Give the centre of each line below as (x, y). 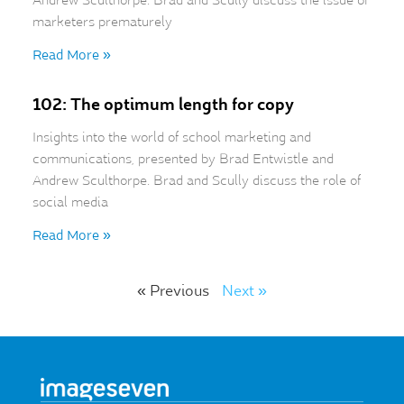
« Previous (173, 291)
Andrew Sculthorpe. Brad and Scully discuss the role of (196, 180)
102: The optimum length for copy (163, 104)
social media (70, 202)
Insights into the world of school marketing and (171, 137)
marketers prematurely (102, 22)
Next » (244, 291)
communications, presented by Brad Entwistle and (183, 159)
